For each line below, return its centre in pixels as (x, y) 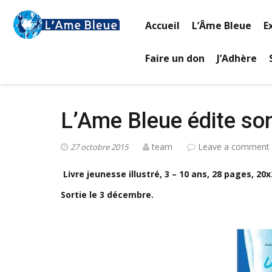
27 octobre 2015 (99, 147)
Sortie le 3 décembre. (107, 195)
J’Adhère (237, 58)
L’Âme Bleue (222, 25)
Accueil (162, 25)
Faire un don (175, 58)
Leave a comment (234, 147)
